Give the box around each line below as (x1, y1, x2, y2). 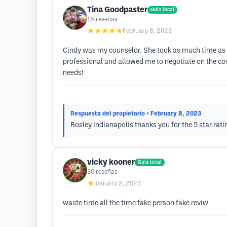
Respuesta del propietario (70, 111, 145, 117)
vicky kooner (87, 159, 135, 166)
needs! (63, 70, 84, 77)
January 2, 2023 (94, 181, 141, 186)
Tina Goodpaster (87, 6, 147, 14)
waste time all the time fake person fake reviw (63, 200, 208, 207)
